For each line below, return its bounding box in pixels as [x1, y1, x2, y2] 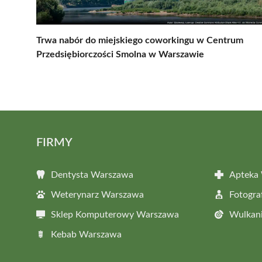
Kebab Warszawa [51, 229, 122, 239]
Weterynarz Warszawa [51, 189, 144, 199]
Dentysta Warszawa [51, 170, 133, 180]
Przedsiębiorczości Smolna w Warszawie [36, 49, 204, 59]
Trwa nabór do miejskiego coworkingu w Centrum [36, 35, 243, 45]
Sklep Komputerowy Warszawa [51, 209, 179, 219]
